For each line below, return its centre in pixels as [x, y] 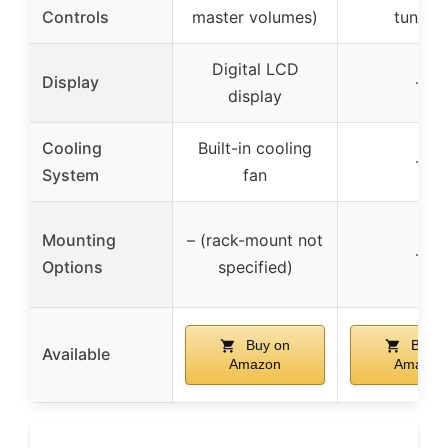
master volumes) [255, 16]
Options [72, 266]
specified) [255, 266]
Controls [75, 16]
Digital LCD [255, 68]
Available [76, 353]
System [70, 174]
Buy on [266, 344]
